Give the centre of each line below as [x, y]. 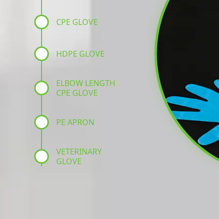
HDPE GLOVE [80, 54]
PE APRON [75, 122]
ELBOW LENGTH [86, 83]
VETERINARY [79, 152]
